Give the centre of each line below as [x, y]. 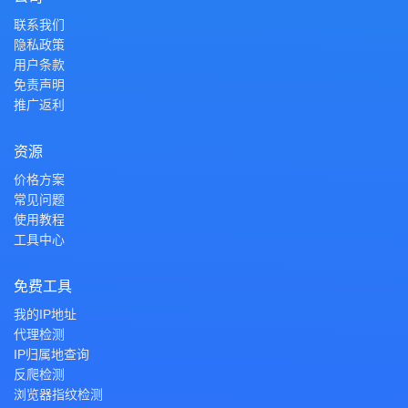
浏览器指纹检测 [58, 394]
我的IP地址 [45, 314]
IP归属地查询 [51, 354]
